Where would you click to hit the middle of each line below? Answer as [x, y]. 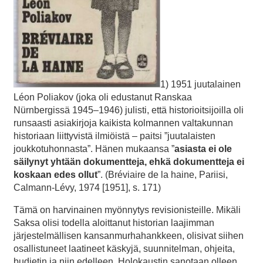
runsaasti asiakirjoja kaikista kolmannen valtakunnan [123, 123]
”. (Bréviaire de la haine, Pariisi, [163, 174]
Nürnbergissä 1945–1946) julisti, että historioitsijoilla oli [129, 110]
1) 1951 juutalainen [200, 84]
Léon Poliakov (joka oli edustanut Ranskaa [103, 97]
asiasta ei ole [203, 149]
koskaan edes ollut [55, 174]
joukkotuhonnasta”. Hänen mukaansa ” [94, 149]
